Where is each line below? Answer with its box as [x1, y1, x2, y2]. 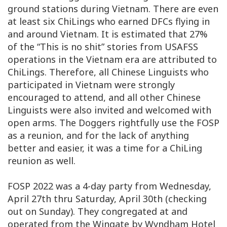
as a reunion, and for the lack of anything [8, 129, 189, 141]
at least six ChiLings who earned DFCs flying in [8, 15, 210, 27]
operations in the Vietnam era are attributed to [8, 53, 217, 65]
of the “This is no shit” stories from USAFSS [8, 40, 198, 53]
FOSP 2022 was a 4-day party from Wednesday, [8, 179, 211, 192]
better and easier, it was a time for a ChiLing [8, 141, 202, 154]
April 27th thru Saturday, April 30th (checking [8, 192, 207, 205]
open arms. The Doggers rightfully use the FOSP [8, 116, 219, 129]
